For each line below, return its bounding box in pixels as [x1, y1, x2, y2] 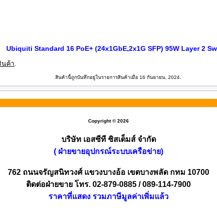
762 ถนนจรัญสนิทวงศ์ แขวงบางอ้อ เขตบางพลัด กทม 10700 [8, 168, 209, 176]
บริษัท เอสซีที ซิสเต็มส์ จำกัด [61, 135, 156, 143]
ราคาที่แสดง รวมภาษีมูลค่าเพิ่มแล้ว [48, 192, 169, 201]
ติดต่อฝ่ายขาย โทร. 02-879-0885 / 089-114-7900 [26, 180, 191, 188]
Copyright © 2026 [88, 118, 129, 124]
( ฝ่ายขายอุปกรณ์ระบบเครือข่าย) [54, 147, 163, 155]
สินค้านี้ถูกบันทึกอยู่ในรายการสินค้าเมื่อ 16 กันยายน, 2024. [55, 75, 181, 80]
